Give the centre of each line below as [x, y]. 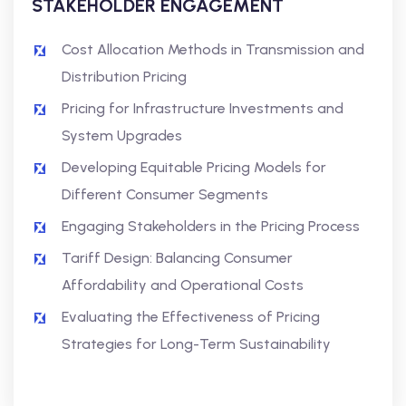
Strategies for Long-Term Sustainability [196, 344]
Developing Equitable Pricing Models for [194, 167]
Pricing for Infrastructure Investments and [203, 108]
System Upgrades [122, 135]
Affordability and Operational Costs [183, 285]
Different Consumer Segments [165, 194]
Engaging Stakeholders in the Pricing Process [211, 226]
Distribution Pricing [124, 77]
